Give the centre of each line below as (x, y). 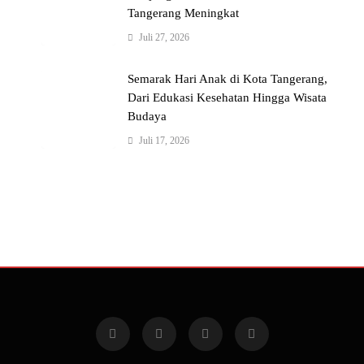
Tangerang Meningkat (184, 13)
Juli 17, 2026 (165, 141)
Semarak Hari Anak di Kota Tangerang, (228, 79)
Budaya (147, 117)
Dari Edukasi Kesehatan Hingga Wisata (227, 98)
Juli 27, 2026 (165, 38)
